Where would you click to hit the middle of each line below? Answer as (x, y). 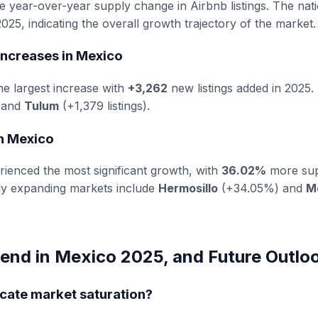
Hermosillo (188, 188)
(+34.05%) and (262, 188)
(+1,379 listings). (104, 105)
